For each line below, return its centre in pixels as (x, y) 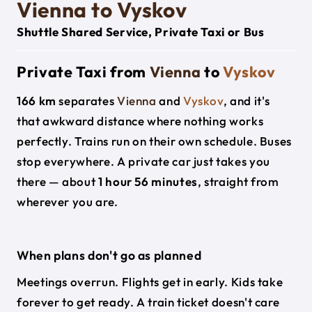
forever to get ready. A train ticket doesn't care (148, 302)
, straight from (238, 181)
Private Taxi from (83, 72)
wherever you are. (68, 202)
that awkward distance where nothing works (140, 121)
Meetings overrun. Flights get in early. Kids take (150, 282)
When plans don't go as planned (109, 255)
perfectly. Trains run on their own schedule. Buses (155, 141)
